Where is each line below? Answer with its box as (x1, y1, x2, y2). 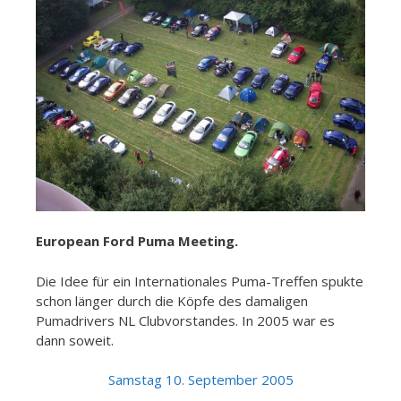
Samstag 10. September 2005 (107, 371, 294, 389)
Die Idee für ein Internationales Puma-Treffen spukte (36, 271, 363, 290)
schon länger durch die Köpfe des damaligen (36, 291, 308, 310)
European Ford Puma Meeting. (36, 232, 238, 251)
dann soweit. (36, 330, 114, 349)
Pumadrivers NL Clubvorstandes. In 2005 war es (36, 311, 335, 329)
